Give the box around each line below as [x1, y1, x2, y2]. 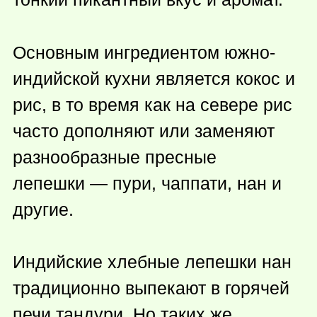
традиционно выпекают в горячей [13, 278, 289, 299]
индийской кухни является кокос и [13, 68, 295, 88]
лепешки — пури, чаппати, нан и [13, 173, 282, 193]
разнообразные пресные [13, 146, 217, 167]
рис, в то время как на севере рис [13, 94, 292, 115]
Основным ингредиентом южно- [13, 42, 275, 62]
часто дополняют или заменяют [13, 120, 275, 141]
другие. [13, 199, 74, 219]
